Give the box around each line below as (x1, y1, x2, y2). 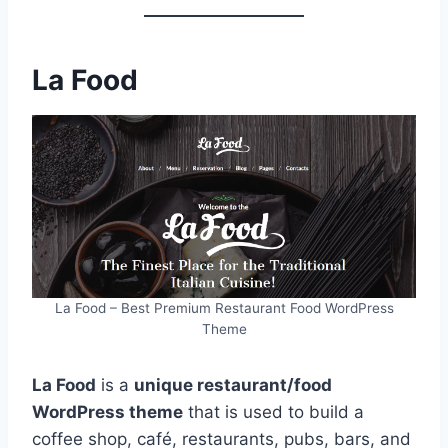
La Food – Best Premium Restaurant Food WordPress (54, 299, 394, 316)
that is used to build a (183, 401, 364, 422)
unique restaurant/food (134, 374, 332, 395)
